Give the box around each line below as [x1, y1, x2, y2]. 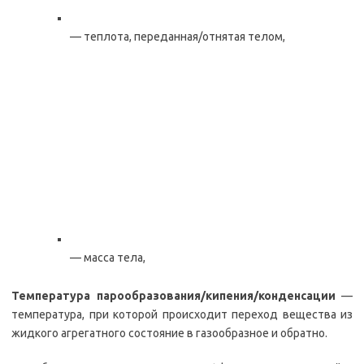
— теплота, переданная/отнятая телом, [70, 30, 285, 44]
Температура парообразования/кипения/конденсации [11, 289, 336, 303]
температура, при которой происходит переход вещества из [11, 308, 353, 322]
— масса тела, [70, 251, 145, 265]
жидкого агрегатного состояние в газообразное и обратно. [11, 327, 327, 340]
